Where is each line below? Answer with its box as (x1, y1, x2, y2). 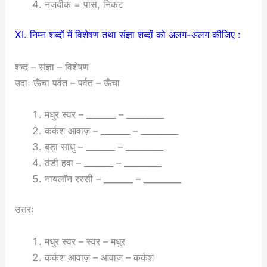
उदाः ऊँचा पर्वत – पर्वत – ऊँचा (15, 76, 120, 89)
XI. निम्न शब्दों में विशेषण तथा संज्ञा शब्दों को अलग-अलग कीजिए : (15, 29, 241, 41)
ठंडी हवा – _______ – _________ (44, 156, 162, 169)
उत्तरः (15, 203, 35, 216)
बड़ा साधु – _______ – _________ (44, 140, 163, 153)
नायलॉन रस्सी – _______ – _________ (44, 172, 181, 185)
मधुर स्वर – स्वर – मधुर (44, 235, 125, 247)
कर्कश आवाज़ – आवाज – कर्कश (44, 251, 154, 263)
